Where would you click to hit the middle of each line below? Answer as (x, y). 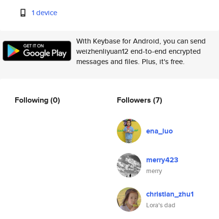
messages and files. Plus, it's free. (131, 61)
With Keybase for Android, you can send (141, 41)
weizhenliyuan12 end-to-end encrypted (139, 51)
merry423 (162, 160)
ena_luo (160, 131)
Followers (135, 100)
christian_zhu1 (170, 194)
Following (33, 100)
